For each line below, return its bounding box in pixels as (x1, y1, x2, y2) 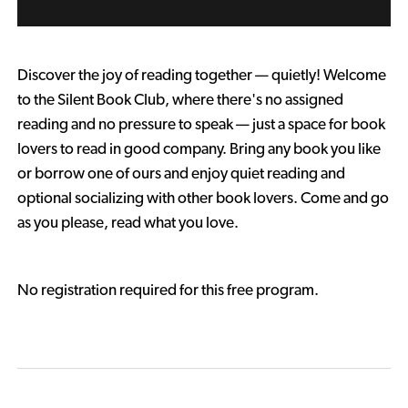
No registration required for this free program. (16, 281, 321, 298)
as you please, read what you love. (16, 214, 239, 230)
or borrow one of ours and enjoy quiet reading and (16, 165, 345, 181)
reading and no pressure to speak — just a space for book (16, 116, 385, 132)
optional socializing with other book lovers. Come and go (16, 189, 389, 206)
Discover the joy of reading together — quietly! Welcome (16, 66, 386, 83)
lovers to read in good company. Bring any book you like (16, 140, 381, 157)
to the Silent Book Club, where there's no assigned (16, 91, 343, 107)
